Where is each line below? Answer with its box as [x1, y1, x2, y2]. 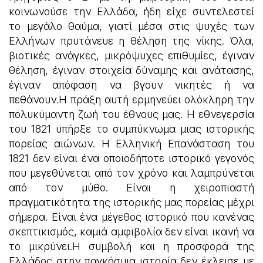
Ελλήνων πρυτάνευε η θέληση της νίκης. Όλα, [9, 35, 254, 47]
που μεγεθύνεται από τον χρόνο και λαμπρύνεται [9, 167, 254, 179]
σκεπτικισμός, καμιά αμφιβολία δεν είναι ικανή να [9, 225, 254, 238]
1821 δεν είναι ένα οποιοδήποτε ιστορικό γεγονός [9, 152, 254, 164]
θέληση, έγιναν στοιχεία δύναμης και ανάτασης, [9, 64, 254, 76]
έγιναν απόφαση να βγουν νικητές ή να [9, 79, 254, 91]
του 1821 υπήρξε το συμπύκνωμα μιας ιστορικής [9, 123, 254, 135]
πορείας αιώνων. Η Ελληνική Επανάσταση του [9, 137, 254, 150]
